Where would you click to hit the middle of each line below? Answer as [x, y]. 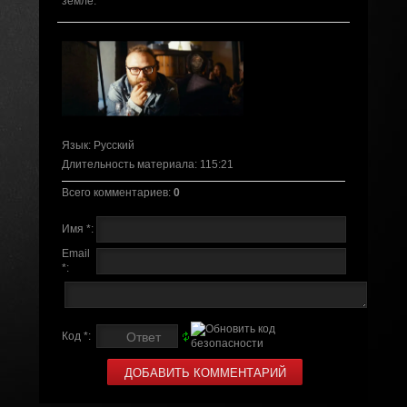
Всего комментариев [114, 192]
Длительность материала [128, 164]
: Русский [111, 145]
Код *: [76, 336]
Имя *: [77, 228]
